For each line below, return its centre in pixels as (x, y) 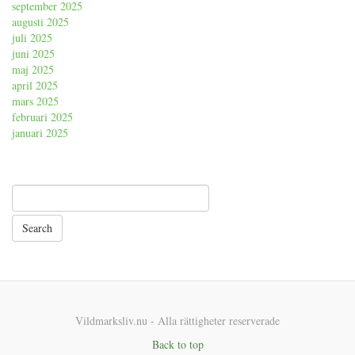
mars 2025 (35, 101)
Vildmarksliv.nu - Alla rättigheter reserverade (177, 320)
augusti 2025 (40, 21)
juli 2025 (32, 37)
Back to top (177, 344)
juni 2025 (33, 53)
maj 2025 (33, 69)
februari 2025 (42, 116)
